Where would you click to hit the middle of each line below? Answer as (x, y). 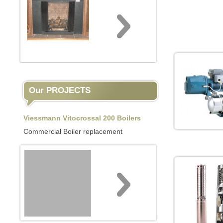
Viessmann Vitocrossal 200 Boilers (82, 118)
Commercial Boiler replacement (73, 131)
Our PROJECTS (60, 90)
